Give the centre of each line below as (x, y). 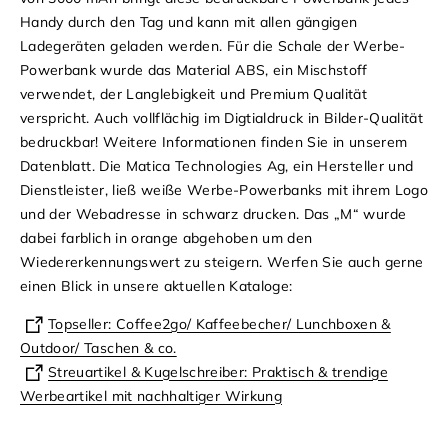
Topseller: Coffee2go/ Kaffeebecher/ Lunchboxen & (219, 324)
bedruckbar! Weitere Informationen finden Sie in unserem (214, 142)
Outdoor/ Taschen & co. (98, 348)
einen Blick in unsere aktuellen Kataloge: (158, 286)
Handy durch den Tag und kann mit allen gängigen (189, 22)
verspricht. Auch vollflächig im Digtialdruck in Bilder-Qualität (222, 118)
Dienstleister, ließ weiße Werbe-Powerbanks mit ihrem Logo (224, 190)
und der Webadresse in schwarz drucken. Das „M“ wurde (213, 214)
